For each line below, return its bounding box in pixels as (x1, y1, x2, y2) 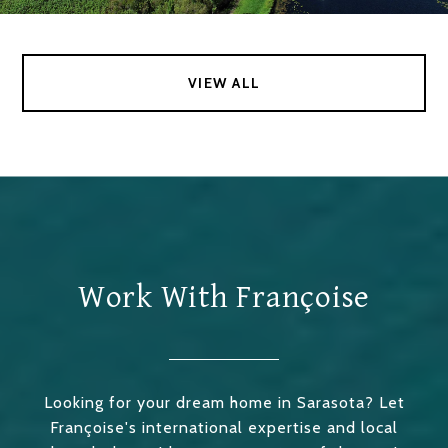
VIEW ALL (187, 74, 261, 93)
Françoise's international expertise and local (50, 418, 398, 438)
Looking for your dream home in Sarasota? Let (43, 393, 405, 413)
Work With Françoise (77, 279, 371, 317)
